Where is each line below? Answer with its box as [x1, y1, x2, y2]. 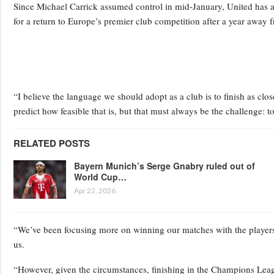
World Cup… [74, 170, 127, 183]
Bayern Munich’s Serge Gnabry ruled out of [74, 159, 255, 172]
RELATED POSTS [13, 136, 90, 150]
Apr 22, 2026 [74, 185, 116, 195]
